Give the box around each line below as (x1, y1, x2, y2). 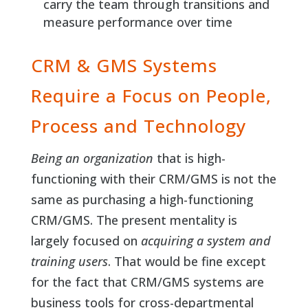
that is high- (153, 150, 225, 167)
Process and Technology (30, 113, 246, 139)
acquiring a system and (140, 232, 270, 250)
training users (30, 253, 108, 270)
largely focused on (30, 232, 141, 250)
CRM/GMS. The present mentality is (30, 212, 237, 229)
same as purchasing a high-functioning (30, 191, 254, 208)
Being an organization (30, 150, 153, 167)
